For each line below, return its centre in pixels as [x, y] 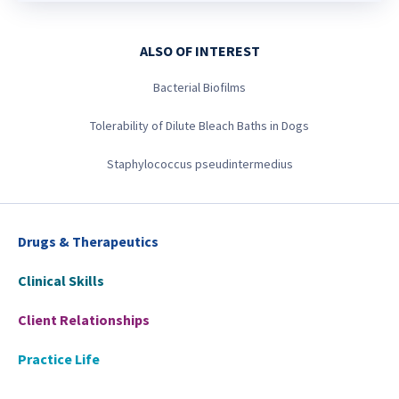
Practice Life [59, 359]
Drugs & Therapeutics [88, 241]
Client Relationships [84, 320]
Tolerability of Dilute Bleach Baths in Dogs [199, 126]
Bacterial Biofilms [199, 87]
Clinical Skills [61, 281]
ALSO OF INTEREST [199, 51]
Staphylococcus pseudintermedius [199, 164]
